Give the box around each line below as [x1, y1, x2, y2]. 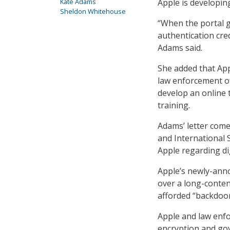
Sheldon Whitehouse [60, 7, 126, 16]
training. [158, 99, 190, 111]
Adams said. [158, 42, 202, 53]
